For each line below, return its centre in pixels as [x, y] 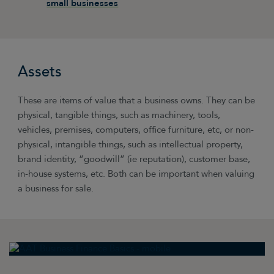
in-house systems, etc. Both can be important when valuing [136, 174]
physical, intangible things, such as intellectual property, [131, 144]
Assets [40, 72]
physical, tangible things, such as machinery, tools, [119, 115]
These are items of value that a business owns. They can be [137, 100]
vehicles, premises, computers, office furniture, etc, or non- [136, 130]
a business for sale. [56, 188]
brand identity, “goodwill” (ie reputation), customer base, [134, 159]
